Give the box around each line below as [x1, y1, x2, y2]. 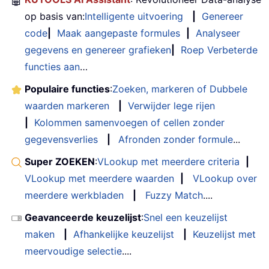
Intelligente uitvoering [85, 10, 183, 22]
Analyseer [196, 26, 240, 39]
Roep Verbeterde [181, 43, 258, 56]
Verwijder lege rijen [128, 99, 215, 112]
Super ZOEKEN [25, 155, 95, 168]
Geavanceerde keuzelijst [25, 211, 141, 223]
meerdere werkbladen [25, 189, 124, 201]
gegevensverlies [25, 133, 98, 145]
